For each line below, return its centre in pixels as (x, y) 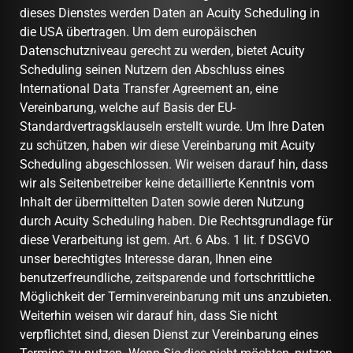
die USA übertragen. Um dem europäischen (138, 32)
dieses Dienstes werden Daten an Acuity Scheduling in (170, 13)
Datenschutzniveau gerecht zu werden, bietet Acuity (162, 50)
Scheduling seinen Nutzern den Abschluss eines (152, 69)
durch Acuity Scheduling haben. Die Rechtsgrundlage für (176, 221)
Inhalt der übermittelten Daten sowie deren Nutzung (162, 202)
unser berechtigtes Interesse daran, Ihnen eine (146, 258)
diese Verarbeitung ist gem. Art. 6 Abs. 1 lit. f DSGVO (165, 240)
